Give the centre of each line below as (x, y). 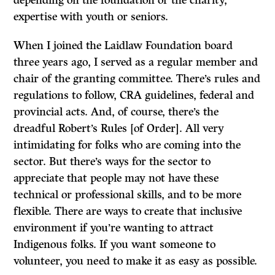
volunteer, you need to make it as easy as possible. (136, 261)
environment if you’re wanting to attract (114, 227)
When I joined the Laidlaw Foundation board (123, 45)
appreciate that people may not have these (116, 178)
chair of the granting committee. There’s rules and (137, 78)
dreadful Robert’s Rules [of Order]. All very (119, 128)
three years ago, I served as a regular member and (136, 62)
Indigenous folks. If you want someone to (115, 244)
